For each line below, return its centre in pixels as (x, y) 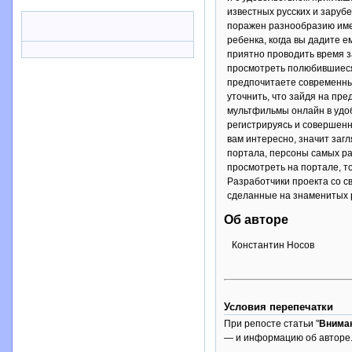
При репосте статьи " (271, 323)
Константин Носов (273, 245)
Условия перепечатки (279, 306)
